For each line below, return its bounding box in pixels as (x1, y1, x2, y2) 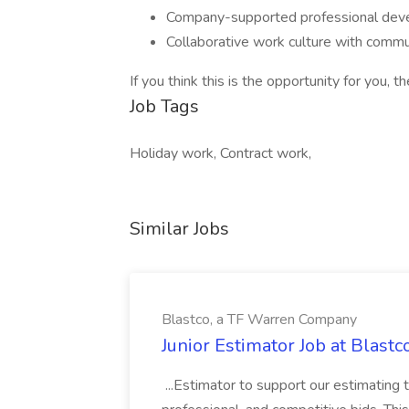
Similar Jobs (130, 216, 229, 241)
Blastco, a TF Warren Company (162, 309, 357, 330)
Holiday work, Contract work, (130, 143, 311, 163)
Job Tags (130, 94, 199, 119)
